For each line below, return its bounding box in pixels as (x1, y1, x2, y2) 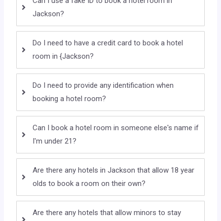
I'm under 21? (33, 137, 77, 146)
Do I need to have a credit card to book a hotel (33, 38, 184, 48)
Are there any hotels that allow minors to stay (33, 208, 182, 218)
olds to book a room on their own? (33, 179, 146, 188)
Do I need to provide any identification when (33, 81, 174, 90)
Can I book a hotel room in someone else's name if (33, 123, 199, 133)
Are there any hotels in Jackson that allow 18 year (33, 166, 195, 175)
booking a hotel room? (33, 94, 107, 104)
